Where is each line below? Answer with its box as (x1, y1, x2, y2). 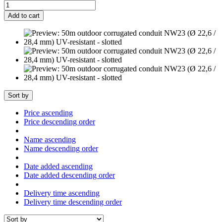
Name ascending (24, 135, 76, 144)
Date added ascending (24, 162, 93, 170)
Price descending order (24, 117, 95, 126)
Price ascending (24, 108, 73, 117)
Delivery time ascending (24, 188, 100, 197)
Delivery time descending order (24, 197, 122, 206)
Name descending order (24, 144, 98, 153)
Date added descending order (24, 170, 115, 179)
